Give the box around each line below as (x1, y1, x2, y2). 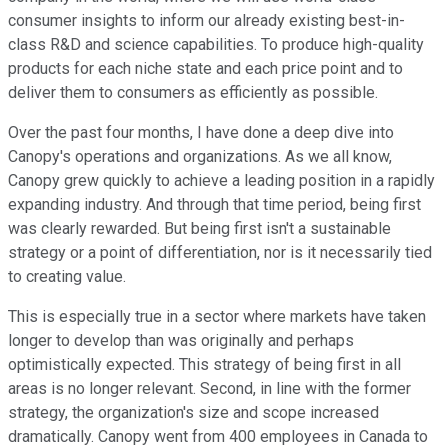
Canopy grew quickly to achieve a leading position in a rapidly (8, 171, 435, 191)
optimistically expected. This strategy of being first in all (8, 355, 401, 375)
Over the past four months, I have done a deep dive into (8, 123, 394, 143)
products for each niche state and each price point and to (8, 59, 403, 79)
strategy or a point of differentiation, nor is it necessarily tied (8, 243, 432, 263)
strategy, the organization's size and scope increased (8, 403, 379, 423)
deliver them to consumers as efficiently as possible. (8, 83, 378, 103)
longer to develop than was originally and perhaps (8, 331, 354, 351)
